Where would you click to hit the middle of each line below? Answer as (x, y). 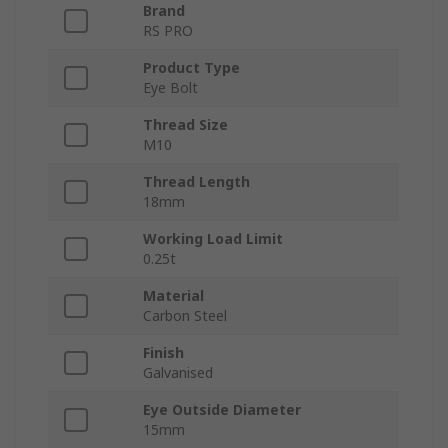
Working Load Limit (213, 238)
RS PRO (168, 30)
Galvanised (178, 372)
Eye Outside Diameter (222, 409)
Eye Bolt (170, 87)
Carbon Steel (185, 315)
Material (173, 295)
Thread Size (185, 124)
